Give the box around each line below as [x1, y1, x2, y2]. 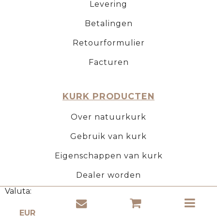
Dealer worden [76, 170, 141, 180]
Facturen [88, 58, 129, 67]
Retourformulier [72, 38, 145, 47]
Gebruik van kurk [70, 131, 147, 141]
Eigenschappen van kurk [54, 151, 163, 160]
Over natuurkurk [71, 112, 146, 122]
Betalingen [84, 19, 133, 28]
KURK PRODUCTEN [62, 91, 155, 101]
